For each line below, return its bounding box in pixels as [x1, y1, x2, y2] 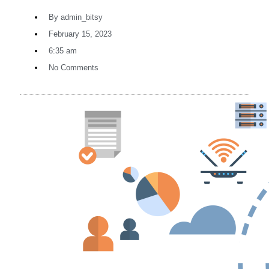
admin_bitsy [58, 12, 103, 22]
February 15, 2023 [49, 29, 112, 38]
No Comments [49, 62, 98, 72]
